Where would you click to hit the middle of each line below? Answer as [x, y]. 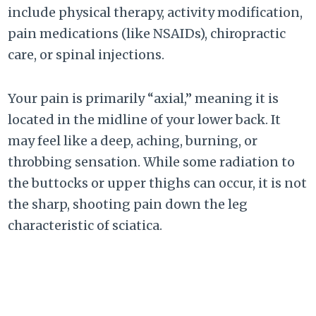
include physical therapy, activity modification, [156, 13]
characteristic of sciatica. [85, 226]
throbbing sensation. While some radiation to [152, 162]
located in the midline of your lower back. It [145, 120]
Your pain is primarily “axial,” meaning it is [144, 99]
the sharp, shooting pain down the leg [128, 205]
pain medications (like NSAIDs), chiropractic [147, 34]
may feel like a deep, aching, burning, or [133, 141]
